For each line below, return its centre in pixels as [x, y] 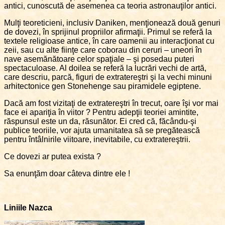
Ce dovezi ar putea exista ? [52, 157]
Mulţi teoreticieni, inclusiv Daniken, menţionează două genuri [112, 23]
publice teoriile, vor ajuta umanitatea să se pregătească [102, 131]
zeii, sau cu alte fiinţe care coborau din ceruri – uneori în [103, 50]
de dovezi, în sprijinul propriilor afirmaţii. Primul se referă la [108, 32]
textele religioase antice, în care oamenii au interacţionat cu [109, 41]
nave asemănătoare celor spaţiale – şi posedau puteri [99, 59]
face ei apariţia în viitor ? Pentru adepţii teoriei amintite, [101, 113]
